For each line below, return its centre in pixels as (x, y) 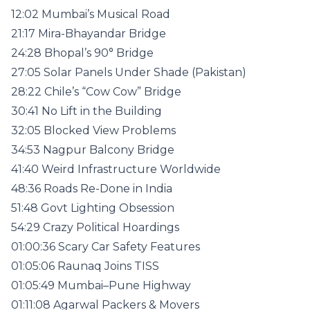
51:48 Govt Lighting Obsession (93, 208)
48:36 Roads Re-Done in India (92, 189)
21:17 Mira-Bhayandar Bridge (89, 34)
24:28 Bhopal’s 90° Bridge (82, 53)
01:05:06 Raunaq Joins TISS (85, 266)
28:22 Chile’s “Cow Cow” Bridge (96, 92)
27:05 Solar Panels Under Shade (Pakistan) (129, 72)
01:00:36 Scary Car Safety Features (106, 247)
